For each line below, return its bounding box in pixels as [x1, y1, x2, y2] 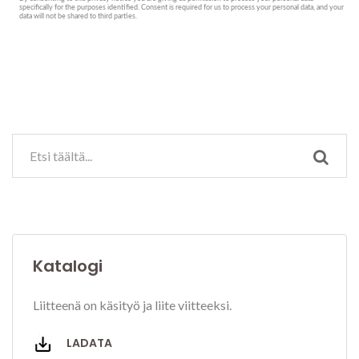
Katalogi [33, 255, 103, 278]
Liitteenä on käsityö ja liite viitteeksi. [33, 297, 232, 313]
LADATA [64, 335, 112, 352]
